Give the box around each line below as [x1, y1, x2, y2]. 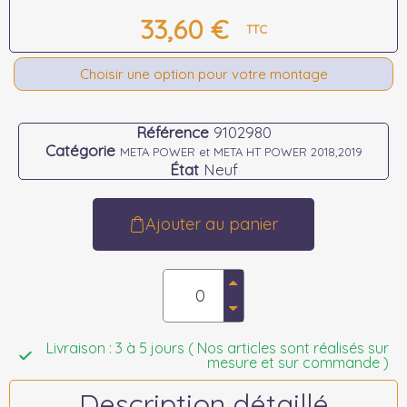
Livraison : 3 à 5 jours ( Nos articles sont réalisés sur [46, 339, 389, 357]
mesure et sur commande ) [207, 353, 389, 372]
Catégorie [45, 141, 115, 160]
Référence [135, 123, 209, 142]
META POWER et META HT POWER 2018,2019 [119, 144, 362, 159]
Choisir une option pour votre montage [79, 65, 328, 83]
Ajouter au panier [145, 213, 278, 234]
